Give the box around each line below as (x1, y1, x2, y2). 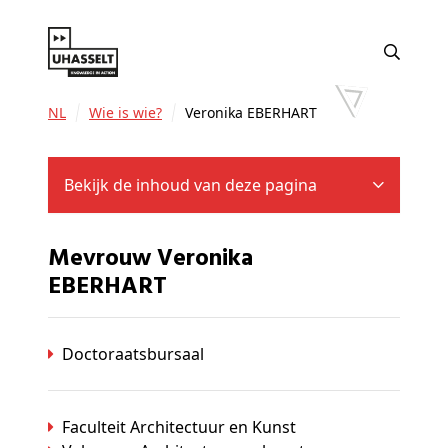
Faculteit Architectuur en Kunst (62, 416, 296, 439)
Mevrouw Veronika (48, 240, 70, 279)
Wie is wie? (102, 103, 162, 123)
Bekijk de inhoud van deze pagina (64, 174, 317, 197)
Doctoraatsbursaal (62, 343, 204, 366)
